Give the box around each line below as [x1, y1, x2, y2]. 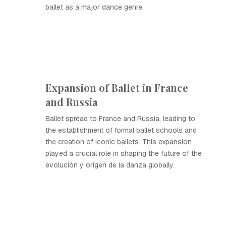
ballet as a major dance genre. [45, 3, 144, 12]
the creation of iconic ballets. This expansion [45, 137, 192, 146]
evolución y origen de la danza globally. [45, 160, 175, 169]
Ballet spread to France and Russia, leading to [45, 114, 195, 123]
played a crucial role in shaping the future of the [45, 149, 202, 158]
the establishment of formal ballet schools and [45, 126, 197, 135]
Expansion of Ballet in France [45, 81, 188, 94]
